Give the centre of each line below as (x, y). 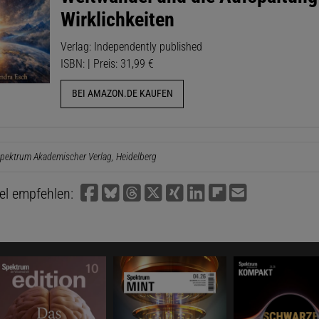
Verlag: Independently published (132, 46)
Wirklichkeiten (118, 19)
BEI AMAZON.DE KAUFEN (122, 94)
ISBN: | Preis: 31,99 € (108, 63)
